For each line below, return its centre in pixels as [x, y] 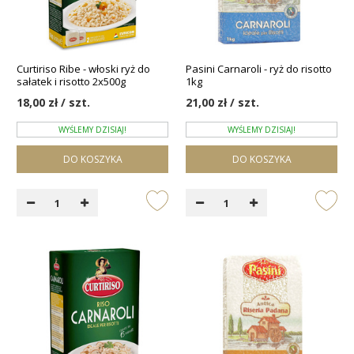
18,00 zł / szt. [53, 103]
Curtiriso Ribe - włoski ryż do [83, 69]
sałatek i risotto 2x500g [71, 82]
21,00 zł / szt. [222, 103]
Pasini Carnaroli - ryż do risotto [259, 69]
